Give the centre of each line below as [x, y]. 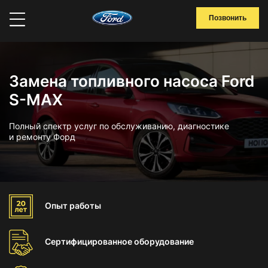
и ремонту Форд [42, 137]
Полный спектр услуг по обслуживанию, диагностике [119, 126]
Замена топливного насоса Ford [132, 81]
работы [85, 205]
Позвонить [228, 18]
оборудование [164, 241]
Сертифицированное [89, 241]
